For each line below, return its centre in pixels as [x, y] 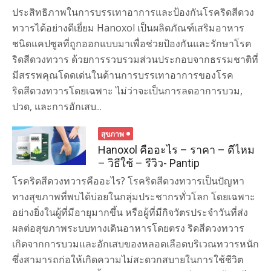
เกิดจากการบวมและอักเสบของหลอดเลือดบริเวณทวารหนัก [135, 244]
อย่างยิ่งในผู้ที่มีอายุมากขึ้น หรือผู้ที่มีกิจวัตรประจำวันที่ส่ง [130, 212]
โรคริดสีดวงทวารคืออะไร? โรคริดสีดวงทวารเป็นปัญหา [128, 181]
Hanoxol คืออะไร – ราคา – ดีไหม [177, 150]
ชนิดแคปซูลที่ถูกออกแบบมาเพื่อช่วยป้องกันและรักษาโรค [132, 44]
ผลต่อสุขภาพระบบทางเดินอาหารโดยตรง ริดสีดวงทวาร [128, 228]
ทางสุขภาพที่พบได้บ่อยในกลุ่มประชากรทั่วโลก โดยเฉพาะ [134, 197]
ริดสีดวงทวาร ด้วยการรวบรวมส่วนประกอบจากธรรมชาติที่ [135, 59]
